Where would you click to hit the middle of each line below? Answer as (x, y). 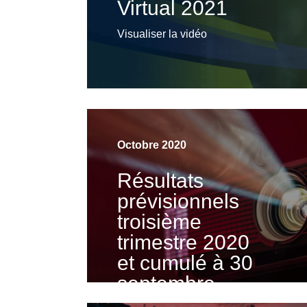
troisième (159, 222)
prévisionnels (178, 201)
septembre (166, 284)
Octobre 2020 (151, 145)
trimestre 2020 (183, 243)
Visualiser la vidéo (162, 34)
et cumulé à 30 (185, 263)
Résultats (160, 181)
